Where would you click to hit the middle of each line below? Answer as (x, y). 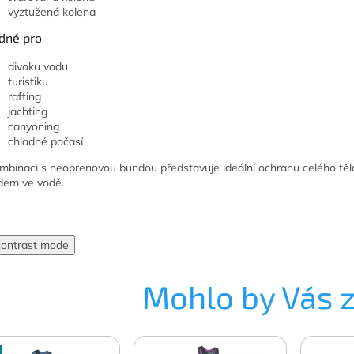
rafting (24, 97)
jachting (28, 112)
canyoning (34, 127)
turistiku (28, 82)
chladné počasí (45, 142)
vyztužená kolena (52, 12)
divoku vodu (38, 67)
